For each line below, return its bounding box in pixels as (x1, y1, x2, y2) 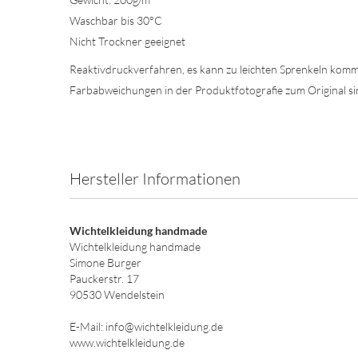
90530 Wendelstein (70, 288, 165, 301)
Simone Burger (70, 256, 141, 269)
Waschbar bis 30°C (70, 14, 162, 27)
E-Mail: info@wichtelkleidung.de (70, 320, 223, 333)
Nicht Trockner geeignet (70, 34, 185, 48)
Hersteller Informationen (70, 169, 241, 189)
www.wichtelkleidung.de (70, 336, 185, 349)
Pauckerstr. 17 (70, 272, 139, 285)
